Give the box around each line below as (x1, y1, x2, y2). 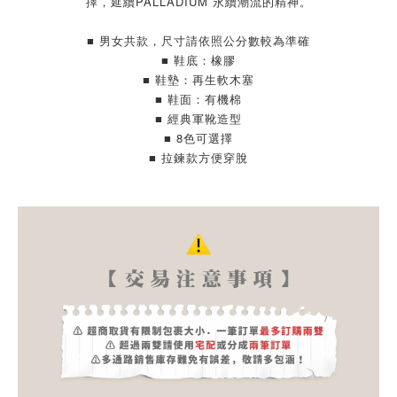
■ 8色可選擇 (164, 129, 233, 146)
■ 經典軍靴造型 (155, 110, 242, 127)
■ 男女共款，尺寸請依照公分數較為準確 (87, 32, 310, 49)
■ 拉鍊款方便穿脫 (149, 149, 248, 166)
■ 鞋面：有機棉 (155, 90, 242, 107)
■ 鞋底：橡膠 (161, 51, 236, 68)
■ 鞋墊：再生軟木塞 (143, 71, 254, 88)
